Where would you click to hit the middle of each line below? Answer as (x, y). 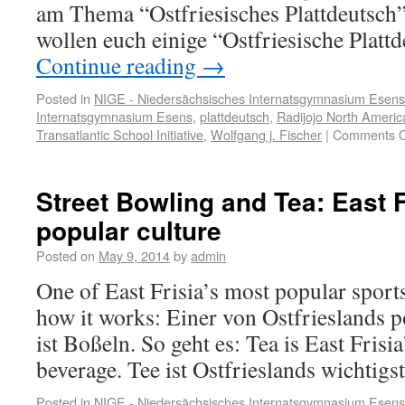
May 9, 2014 (134, 255)
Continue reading (119, 65)
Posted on (66, 255)
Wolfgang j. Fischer (266, 134)
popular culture (129, 230)
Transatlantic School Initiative (120, 134)
